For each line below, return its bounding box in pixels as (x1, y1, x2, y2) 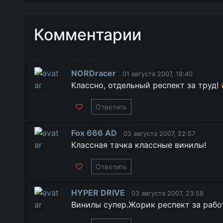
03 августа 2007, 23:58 (131, 190, 204, 197)
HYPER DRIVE (71, 188, 125, 198)
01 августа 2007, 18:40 (122, 70, 193, 78)
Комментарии (34, 25, 141, 44)
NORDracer (71, 68, 116, 78)
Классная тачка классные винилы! (71, 140, 206, 150)
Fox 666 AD (71, 128, 117, 138)
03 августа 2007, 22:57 (123, 130, 195, 137)
